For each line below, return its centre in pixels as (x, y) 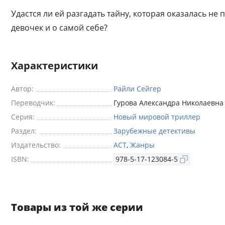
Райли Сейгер (137, 89)
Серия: (23, 117)
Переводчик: (33, 103)
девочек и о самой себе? (59, 28)
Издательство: (36, 145)
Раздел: (24, 131)
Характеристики (54, 66)
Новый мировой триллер (157, 117)
